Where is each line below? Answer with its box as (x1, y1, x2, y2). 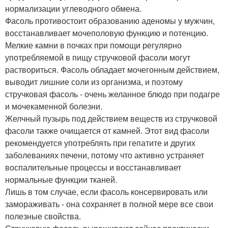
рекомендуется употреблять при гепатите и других (5, 137, 195, 149)
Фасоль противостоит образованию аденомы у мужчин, (5, 15, 215, 27)
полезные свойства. (5, 210, 81, 222)
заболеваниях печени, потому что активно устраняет (5, 149, 204, 161)
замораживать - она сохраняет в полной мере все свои (5, 198, 213, 210)
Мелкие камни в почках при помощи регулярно (5, 39, 182, 51)
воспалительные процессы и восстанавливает (5, 161, 181, 174)
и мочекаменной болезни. (5, 100, 102, 112)
